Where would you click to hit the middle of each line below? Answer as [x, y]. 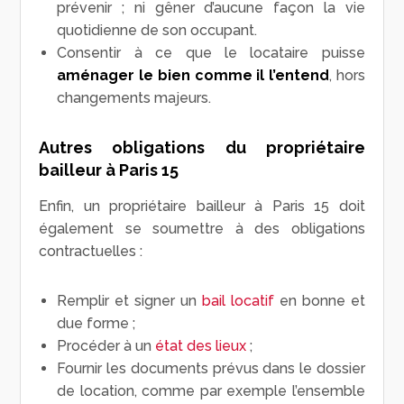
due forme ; [96, 323]
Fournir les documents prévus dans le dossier [211, 368]
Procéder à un [106, 345]
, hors [347, 75]
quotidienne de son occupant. [157, 30]
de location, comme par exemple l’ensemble [211, 390]
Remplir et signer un [129, 300]
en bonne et [319, 300]
